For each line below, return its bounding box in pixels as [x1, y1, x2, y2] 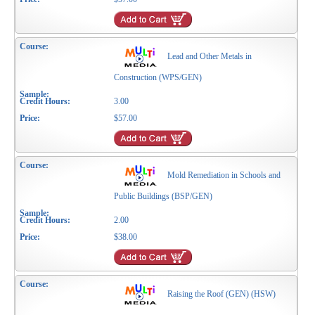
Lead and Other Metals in [167, 51, 252, 62]
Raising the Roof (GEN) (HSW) [167, 289, 276, 300]
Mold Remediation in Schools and [167, 170, 281, 181]
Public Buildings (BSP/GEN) [114, 191, 213, 202]
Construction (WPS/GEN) [114, 72, 202, 83]
